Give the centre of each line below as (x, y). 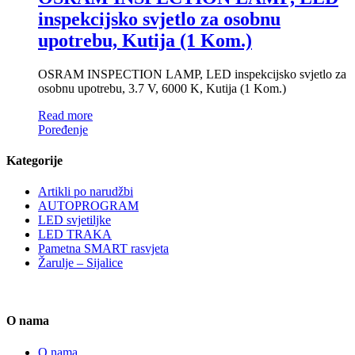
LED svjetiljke (74, 220)
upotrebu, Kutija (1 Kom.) (145, 40)
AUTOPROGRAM (88, 206)
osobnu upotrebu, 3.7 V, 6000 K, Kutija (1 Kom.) (162, 88)
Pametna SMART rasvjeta (103, 249)
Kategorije (34, 160)
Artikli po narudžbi (86, 192)
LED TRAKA (75, 235)
